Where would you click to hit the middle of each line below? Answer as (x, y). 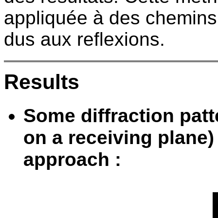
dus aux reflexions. (84, 39)
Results (42, 82)
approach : (72, 159)
